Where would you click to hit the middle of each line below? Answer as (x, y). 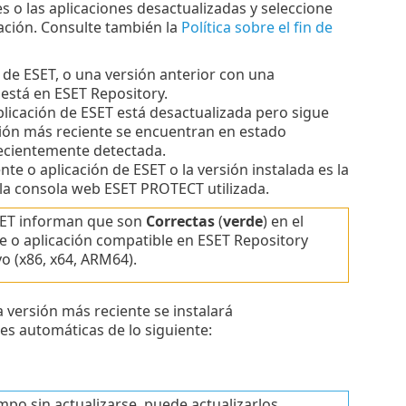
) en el (283, 222)
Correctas (180, 222)
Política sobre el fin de (256, 28)
